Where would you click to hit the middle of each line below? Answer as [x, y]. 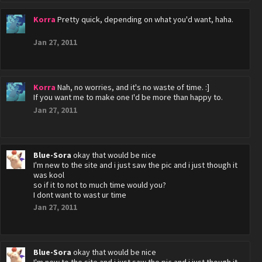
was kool [49, 175]
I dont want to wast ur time [80, 195]
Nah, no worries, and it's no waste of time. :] [133, 87]
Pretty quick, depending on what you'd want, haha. [145, 19]
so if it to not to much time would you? [100, 185]
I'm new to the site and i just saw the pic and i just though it [135, 165]
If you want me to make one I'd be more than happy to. [128, 97]
